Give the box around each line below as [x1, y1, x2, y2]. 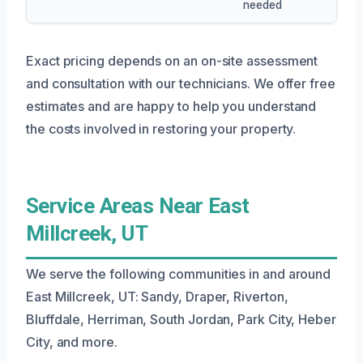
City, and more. [26, 333, 117, 350]
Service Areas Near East [26, 193, 250, 218]
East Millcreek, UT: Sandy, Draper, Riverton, [26, 288, 288, 305]
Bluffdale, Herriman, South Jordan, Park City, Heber [26, 310, 336, 327]
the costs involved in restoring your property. [26, 120, 297, 137]
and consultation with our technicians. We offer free [26, 75, 335, 92]
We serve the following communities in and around [26, 265, 331, 282]
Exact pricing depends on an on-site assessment [26, 52, 318, 69]
